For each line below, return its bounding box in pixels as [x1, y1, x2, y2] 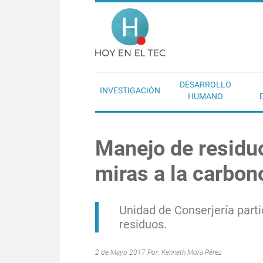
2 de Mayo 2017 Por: [95, 248, 161, 257]
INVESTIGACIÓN [100, 86, 160, 95]
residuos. [119, 217, 167, 231]
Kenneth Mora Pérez [161, 248, 222, 257]
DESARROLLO [180, 80, 231, 89]
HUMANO [188, 92, 223, 101]
